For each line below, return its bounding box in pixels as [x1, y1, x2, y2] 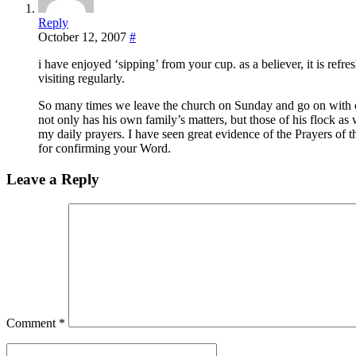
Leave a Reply [6, 170, 99, 188]
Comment [6, 315, 59, 330]
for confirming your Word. [38, 141, 171, 156]
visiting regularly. [38, 72, 125, 86]
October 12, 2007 [38, 30, 126, 44]
